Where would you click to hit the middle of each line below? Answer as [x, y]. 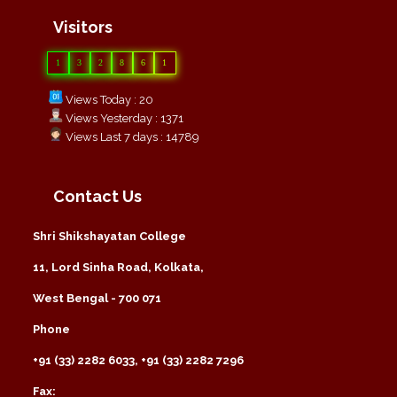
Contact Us [97, 196]
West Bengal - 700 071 [97, 298]
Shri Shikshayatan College [109, 236]
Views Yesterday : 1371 [123, 118]
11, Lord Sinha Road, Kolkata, [118, 267]
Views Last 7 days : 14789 [131, 136]
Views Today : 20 [108, 99]
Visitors [83, 27]
